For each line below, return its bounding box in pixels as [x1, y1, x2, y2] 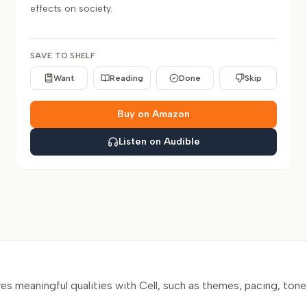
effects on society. [30, 3, 112, 14]
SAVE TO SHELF [30, 51, 95, 60]
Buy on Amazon [117, 108, 190, 120]
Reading [110, 73, 143, 83]
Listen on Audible [118, 136, 200, 147]
